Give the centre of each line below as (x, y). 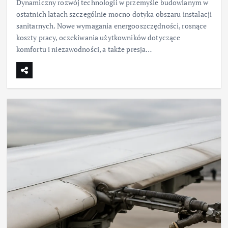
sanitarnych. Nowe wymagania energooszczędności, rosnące (111, 25)
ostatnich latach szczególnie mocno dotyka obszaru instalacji (114, 14)
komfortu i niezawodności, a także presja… (84, 49)
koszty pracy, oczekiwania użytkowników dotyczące (98, 37)
